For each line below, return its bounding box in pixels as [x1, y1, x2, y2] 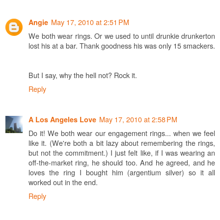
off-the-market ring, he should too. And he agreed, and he [28, 157, 215, 167]
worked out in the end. [28, 176, 98, 187]
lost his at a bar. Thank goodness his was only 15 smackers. [28, 40, 215, 51]
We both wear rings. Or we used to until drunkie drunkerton [28, 30, 215, 41]
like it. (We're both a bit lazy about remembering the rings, [28, 137, 215, 148]
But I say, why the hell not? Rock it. [28, 69, 137, 80]
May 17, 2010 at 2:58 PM [99, 113, 177, 124]
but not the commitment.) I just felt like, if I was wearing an [28, 147, 215, 158]
